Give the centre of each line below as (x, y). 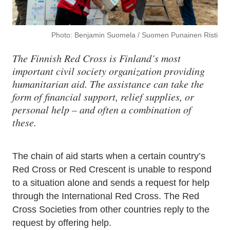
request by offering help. (62, 223)
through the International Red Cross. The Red (106, 196)
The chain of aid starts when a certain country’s (109, 156)
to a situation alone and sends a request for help (111, 183)
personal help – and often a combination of (102, 109)
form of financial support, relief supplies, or (103, 97)
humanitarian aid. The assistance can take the (108, 84)
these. (24, 122)
